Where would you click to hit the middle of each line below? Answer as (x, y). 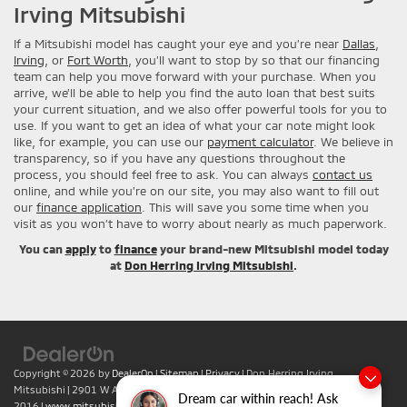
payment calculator (260, 141)
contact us (342, 174)
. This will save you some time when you (255, 207)
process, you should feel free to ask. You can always (163, 174)
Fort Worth (98, 60)
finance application (89, 207)
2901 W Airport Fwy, (119, 389)
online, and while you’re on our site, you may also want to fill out (196, 190)
